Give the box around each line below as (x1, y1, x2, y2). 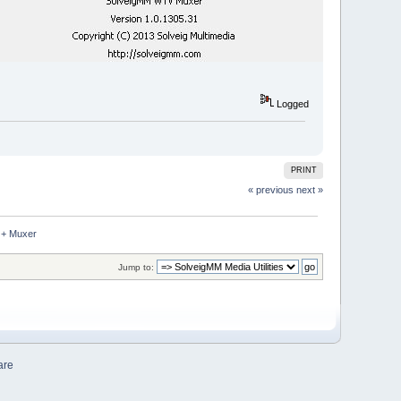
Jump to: (117, 262, 154, 273)
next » (295, 184, 323, 196)
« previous (247, 184, 294, 196)
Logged (273, 98, 309, 110)
